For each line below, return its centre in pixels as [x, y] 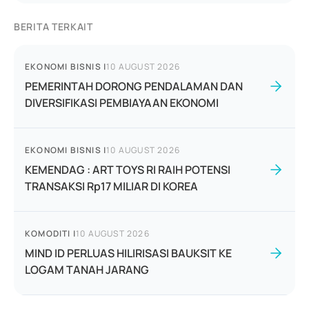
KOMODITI [48, 233]
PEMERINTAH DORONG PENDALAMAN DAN [134, 86]
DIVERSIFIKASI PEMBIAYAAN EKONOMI [122, 103]
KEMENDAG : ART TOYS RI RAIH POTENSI [128, 170]
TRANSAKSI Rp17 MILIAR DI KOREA [111, 186]
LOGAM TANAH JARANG [87, 270]
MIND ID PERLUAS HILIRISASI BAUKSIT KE [128, 253]
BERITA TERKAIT [53, 27]
